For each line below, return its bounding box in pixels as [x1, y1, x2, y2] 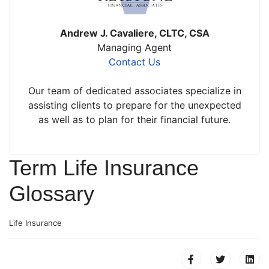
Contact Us [109, 56, 160, 68]
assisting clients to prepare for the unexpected [28, 99, 241, 111]
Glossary [9, 181, 94, 206]
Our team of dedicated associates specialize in [28, 85, 241, 97]
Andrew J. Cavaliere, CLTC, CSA [59, 27, 210, 39]
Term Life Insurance [9, 156, 199, 180]
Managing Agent [97, 41, 172, 53]
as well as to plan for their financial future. [38, 113, 231, 125]
